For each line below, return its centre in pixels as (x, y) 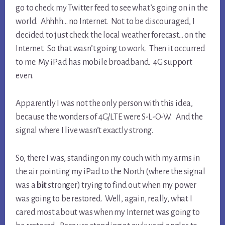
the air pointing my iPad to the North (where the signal (110, 172)
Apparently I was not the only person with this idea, (104, 104)
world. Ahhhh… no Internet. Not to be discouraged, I (105, 22)
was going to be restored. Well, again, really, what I (104, 199)
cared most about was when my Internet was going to (108, 213)
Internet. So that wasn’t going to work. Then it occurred (110, 49)
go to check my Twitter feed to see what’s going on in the (112, 8)
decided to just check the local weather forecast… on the (111, 35)
